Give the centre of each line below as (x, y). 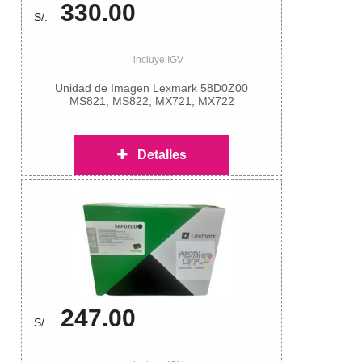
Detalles (157, 155)
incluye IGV (158, 60)
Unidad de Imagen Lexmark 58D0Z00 (152, 88)
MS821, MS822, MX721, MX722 (152, 101)
